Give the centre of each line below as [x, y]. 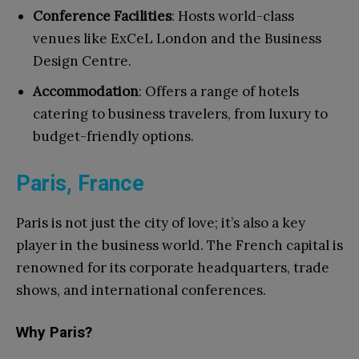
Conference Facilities [102, 16]
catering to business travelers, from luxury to [180, 114]
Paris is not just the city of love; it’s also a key [161, 223]
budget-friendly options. [113, 137]
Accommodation [86, 92]
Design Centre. [82, 61]
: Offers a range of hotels [219, 92]
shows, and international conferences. [141, 290]
